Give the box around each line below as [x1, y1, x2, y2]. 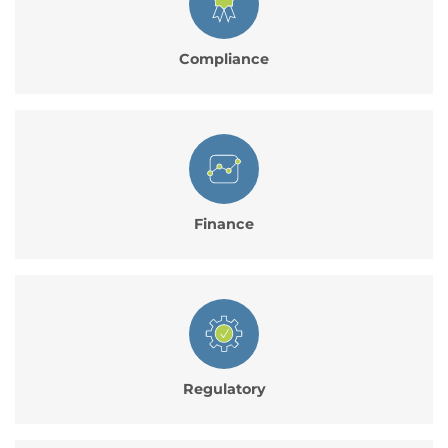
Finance [194, 214, 254, 233]
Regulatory [182, 379, 266, 398]
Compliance [179, 49, 269, 68]
